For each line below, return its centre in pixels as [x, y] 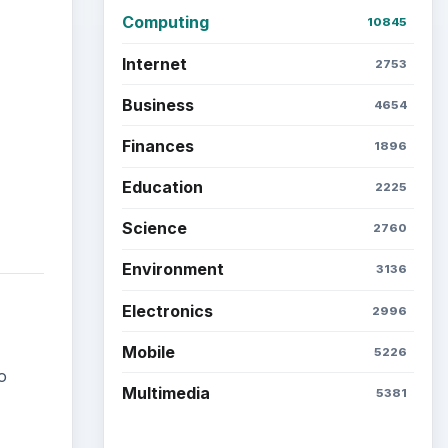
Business [157, 104]
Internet [154, 63]
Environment [172, 269]
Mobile [148, 351]
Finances [157, 145]
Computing [165, 22]
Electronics [167, 310]
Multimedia [165, 393]
